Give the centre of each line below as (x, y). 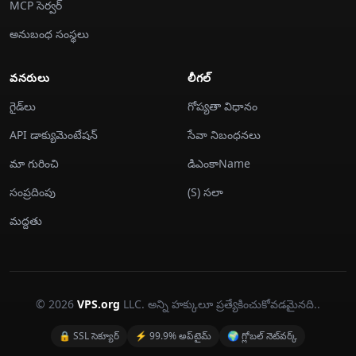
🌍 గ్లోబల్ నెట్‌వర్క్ (262, 336)
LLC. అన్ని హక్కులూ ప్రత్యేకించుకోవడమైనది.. (220, 304)
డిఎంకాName (219, 163)
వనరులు (29, 77)
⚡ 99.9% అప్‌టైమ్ (173, 336)
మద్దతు (26, 221)
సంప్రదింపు (33, 192)
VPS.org (99, 304)
